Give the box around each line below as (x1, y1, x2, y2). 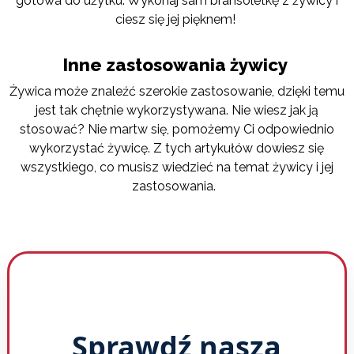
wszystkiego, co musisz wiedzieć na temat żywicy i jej (20, 160, 333, 175)
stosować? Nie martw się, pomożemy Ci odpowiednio (19, 122, 334, 137)
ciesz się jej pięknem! (115, 11, 235, 27)
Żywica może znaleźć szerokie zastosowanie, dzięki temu (9, 84, 345, 100)
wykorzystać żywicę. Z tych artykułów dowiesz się (29, 141, 325, 156)
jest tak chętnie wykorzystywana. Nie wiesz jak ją (35, 103, 318, 119)
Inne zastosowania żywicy (62, 55, 288, 76)
